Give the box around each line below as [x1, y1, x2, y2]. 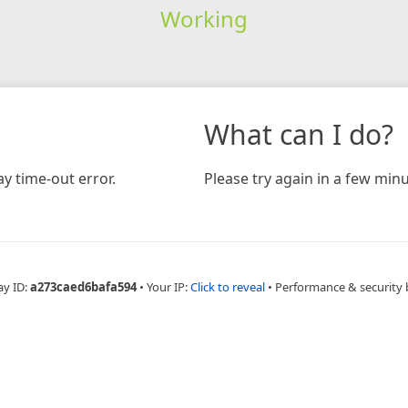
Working [159, 3, 248, 34]
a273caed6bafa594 [29, 278, 137, 295]
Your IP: [146, 278, 190, 295]
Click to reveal [189, 278, 265, 295]
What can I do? [204, 115, 393, 153]
